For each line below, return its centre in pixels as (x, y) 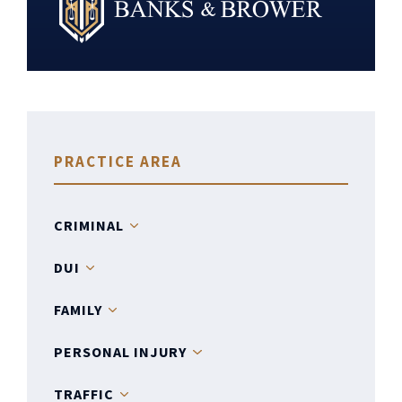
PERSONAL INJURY (121, 352)
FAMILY (78, 310)
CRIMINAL (89, 225)
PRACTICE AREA (118, 162)
